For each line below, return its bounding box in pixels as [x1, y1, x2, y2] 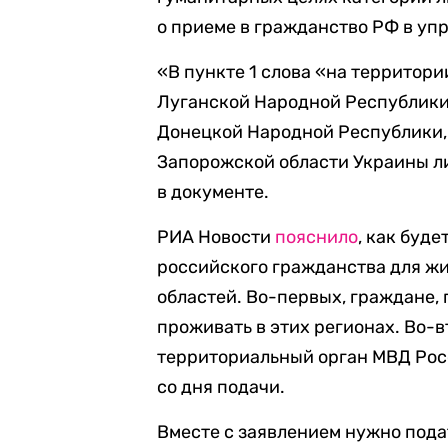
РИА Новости [157, 226, 276, 248]
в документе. [157, 181, 270, 203]
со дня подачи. [157, 376, 286, 398]
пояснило [275, 226, 359, 248]
